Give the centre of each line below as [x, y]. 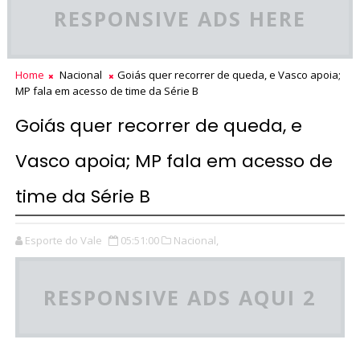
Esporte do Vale [63, 241]
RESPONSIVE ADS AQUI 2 [180, 298]
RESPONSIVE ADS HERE [180, 19]
